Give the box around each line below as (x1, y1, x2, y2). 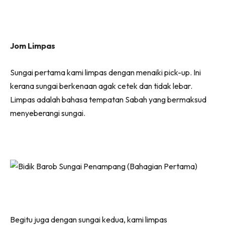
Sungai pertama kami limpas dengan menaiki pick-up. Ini (10, 67, 201, 77)
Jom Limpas (10, 40, 55, 51)
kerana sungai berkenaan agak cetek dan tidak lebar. (10, 80, 192, 91)
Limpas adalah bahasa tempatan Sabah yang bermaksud (10, 94, 206, 104)
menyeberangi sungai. (10, 107, 85, 118)
